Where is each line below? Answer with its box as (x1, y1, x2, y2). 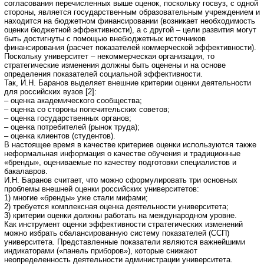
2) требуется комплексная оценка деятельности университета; (4, 202, 229, 211)
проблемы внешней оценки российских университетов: (4, 184, 199, 193)
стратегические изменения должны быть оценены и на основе (4, 60, 226, 70)
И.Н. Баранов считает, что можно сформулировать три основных (4, 175, 237, 184)
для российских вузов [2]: (4, 87, 97, 96)
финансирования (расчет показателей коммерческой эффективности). (4, 42, 256, 52)
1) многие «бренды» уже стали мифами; (4, 193, 148, 202)
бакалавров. (4, 166, 48, 176)
